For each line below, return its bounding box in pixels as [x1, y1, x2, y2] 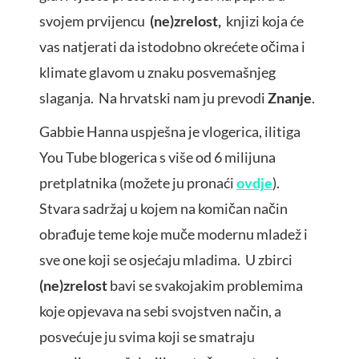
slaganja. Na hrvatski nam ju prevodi [39, 89, 268, 107]
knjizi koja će [224, 12, 304, 30]
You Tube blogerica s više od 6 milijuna [39, 148, 276, 167]
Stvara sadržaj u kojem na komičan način [39, 200, 288, 218]
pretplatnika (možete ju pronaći [39, 174, 236, 192]
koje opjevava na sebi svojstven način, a [39, 302, 281, 321]
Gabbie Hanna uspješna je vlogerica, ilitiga [39, 123, 301, 141]
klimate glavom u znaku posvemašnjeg [39, 63, 276, 82]
